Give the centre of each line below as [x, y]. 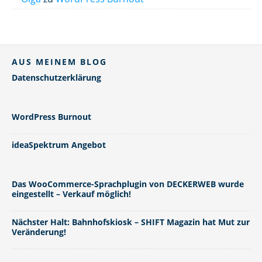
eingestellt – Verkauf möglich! [71, 194]
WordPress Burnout [51, 117]
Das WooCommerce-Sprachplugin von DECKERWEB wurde [128, 184]
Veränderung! [39, 232]
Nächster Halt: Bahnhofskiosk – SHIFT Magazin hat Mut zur [131, 222]
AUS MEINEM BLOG [59, 62]
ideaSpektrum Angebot [59, 145]
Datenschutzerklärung [56, 77]
